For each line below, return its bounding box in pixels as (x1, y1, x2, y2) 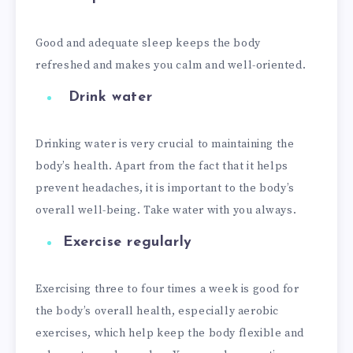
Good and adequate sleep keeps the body (35, 36, 261, 51)
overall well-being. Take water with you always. (35, 203, 297, 218)
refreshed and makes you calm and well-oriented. (35, 58, 307, 73)
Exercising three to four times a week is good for (35, 281, 299, 296)
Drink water (68, 90, 153, 106)
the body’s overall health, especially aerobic (35, 303, 280, 318)
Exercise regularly (63, 234, 192, 250)
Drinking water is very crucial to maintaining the (35, 137, 295, 152)
